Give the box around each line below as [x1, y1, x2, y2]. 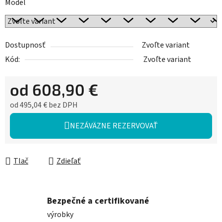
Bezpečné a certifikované [47, 194, 149, 207]
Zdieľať [56, 156, 81, 167]
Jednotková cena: [9, 115, 68, 126]
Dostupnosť [5, 40, 46, 51]
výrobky [47, 209, 73, 220]
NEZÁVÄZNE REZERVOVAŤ [70, 120, 158, 132]
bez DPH [47, 100, 78, 111]
